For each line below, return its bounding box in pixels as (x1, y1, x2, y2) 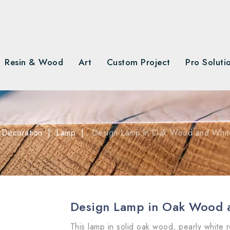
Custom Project (106, 56, 170, 68)
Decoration (1, 127, 43, 139)
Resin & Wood (5, 56, 64, 68)
